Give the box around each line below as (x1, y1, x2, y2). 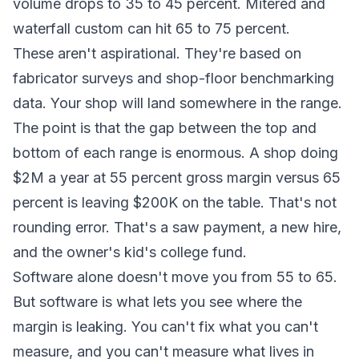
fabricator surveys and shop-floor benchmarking (13, 70, 334, 87)
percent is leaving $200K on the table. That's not (13, 194, 337, 211)
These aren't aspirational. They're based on (13, 45, 301, 62)
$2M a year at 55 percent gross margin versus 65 (13, 169, 341, 186)
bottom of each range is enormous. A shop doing (13, 144, 338, 161)
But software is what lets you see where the (13, 293, 302, 310)
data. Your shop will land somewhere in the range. (13, 95, 342, 111)
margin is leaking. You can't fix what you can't (13, 318, 318, 335)
